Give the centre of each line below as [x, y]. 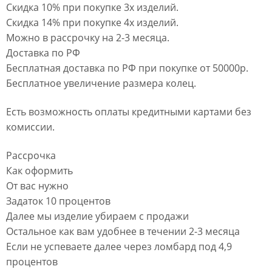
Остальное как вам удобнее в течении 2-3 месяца [123, 232]
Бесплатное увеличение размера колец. [101, 83]
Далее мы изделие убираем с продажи [97, 216]
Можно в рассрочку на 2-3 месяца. [88, 38]
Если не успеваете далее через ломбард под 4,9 [119, 247]
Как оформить [39, 171]
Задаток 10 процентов [58, 201]
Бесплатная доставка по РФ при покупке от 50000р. [127, 68]
